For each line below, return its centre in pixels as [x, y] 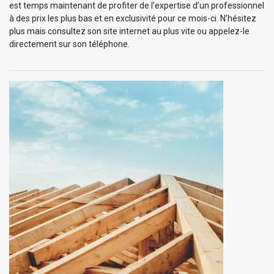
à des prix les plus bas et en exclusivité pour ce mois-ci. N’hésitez [133, 18]
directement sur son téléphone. [69, 44]
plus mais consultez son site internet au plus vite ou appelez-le [129, 31]
